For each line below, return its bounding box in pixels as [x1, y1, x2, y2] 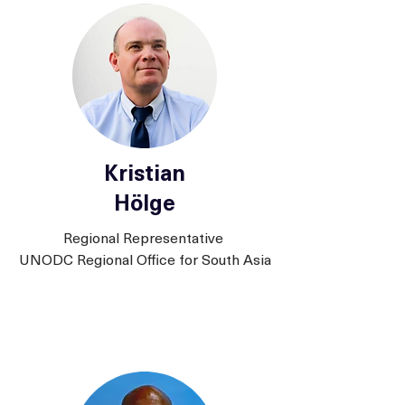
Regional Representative [62, 226, 227, 248]
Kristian [104, 155, 185, 188]
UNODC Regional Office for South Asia [18, 248, 271, 269]
